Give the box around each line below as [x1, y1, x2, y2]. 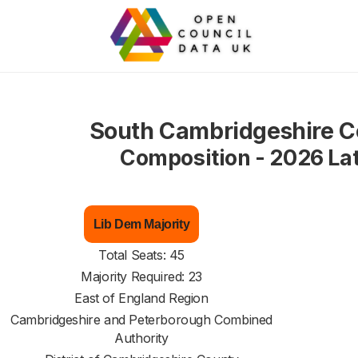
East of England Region [74, 290, 209, 306]
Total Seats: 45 [98, 247, 185, 263]
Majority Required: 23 [81, 268, 202, 284]
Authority [114, 330, 169, 346]
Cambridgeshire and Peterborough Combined [10, 312, 272, 328]
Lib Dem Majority [93, 217, 190, 231]
